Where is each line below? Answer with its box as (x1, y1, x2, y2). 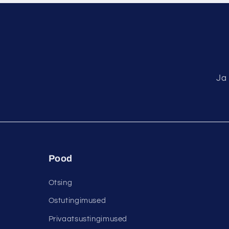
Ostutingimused (48, 197, 106, 205)
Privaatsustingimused (48, 215, 128, 223)
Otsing (48, 178, 73, 187)
